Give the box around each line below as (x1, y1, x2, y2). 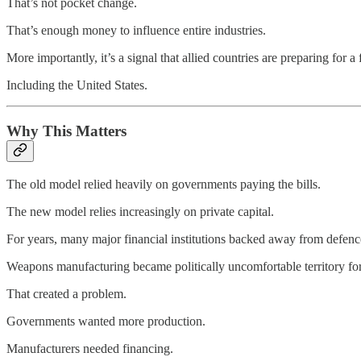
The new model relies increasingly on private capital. (6, 204, 274, 218)
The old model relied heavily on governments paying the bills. (6, 176, 321, 191)
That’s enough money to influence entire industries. (6, 23, 266, 38)
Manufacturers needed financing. (6, 341, 173, 355)
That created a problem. (6, 286, 127, 301)
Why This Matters (6, 122, 127, 140)
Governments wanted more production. (6, 313, 205, 328)
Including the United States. (6, 78, 147, 93)
